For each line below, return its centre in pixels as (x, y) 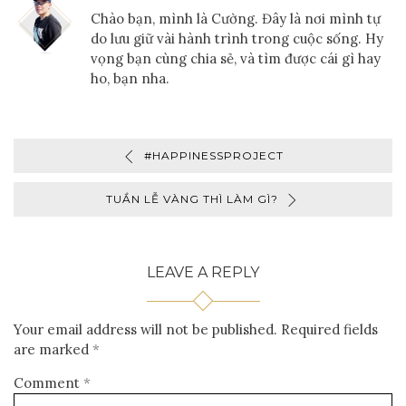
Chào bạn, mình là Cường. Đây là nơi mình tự (236, 18)
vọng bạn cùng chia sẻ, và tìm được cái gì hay (236, 58)
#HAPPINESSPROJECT (214, 155)
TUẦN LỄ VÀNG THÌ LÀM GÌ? (192, 198)
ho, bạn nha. (130, 78)
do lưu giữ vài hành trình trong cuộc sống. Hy (237, 38)
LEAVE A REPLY (203, 272)
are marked (53, 349)
